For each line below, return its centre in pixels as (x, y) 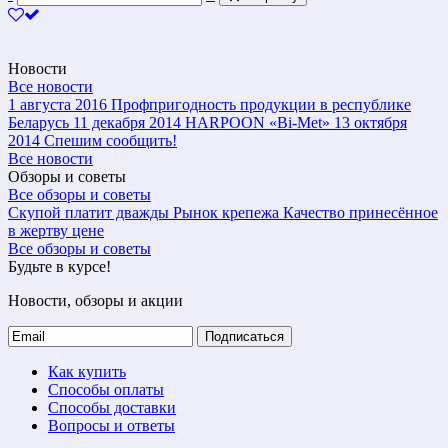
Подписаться (244, 336)
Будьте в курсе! (59, 266)
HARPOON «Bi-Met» (257, 122)
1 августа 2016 (57, 104)
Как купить (87, 371)
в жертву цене (56, 230)
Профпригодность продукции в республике (261, 104)
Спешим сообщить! (110, 140)
